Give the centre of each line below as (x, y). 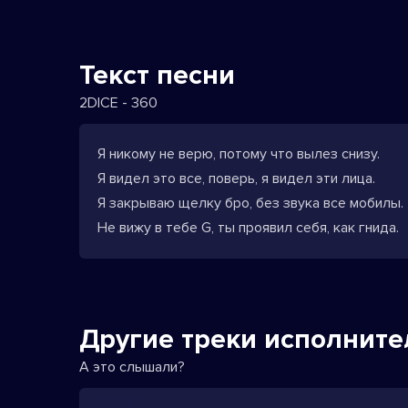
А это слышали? (132, 367)
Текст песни (157, 75)
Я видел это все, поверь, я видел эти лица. (236, 178)
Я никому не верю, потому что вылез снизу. (239, 154)
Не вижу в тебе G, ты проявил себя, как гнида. (248, 228)
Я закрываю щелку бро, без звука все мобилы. (250, 203)
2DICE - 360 (118, 103)
